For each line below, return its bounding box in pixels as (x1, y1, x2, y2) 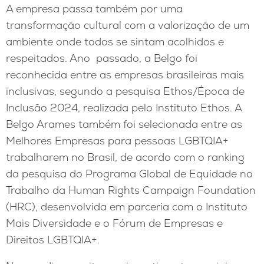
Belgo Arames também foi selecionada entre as (6, 117, 242, 131)
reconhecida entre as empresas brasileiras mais (6, 67, 244, 81)
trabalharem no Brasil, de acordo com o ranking (6, 150, 245, 164)
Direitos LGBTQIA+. (6, 232, 100, 246)
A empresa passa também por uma (6, 1, 183, 15)
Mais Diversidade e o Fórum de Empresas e (6, 216, 223, 230)
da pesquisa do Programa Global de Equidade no (6, 166, 253, 180)
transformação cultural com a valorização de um (6, 18, 249, 32)
